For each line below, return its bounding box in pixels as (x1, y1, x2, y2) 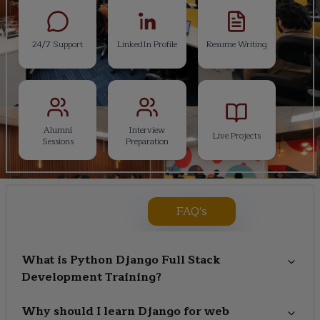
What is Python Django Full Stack (21, 250, 221, 269)
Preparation (125, 134, 169, 149)
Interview (129, 122, 166, 137)
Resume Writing (206, 36, 267, 51)
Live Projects (212, 128, 261, 143)
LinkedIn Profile (116, 36, 177, 51)
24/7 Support (32, 36, 84, 51)
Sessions (41, 134, 74, 149)
